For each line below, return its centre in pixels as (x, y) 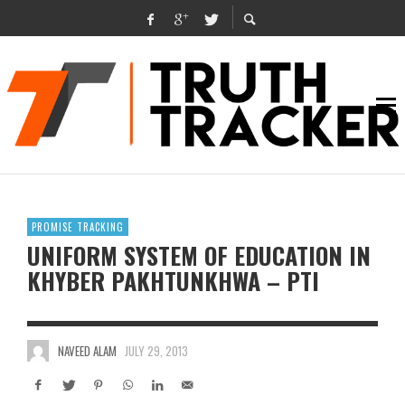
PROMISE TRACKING (78, 227)
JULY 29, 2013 (156, 351)
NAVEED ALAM (87, 351)
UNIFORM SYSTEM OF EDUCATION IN (199, 256)
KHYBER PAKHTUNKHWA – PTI (173, 281)
